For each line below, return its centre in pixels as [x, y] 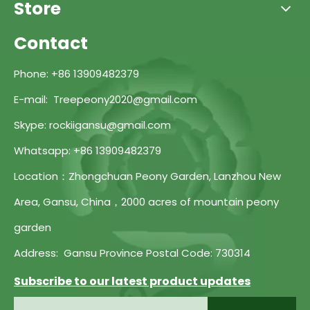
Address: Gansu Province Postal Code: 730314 [132, 253]
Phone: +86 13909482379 [76, 74]
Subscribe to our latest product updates [132, 281]
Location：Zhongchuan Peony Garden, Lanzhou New [147, 176]
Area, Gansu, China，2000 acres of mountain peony [146, 202]
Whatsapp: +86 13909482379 [88, 151]
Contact [51, 43]
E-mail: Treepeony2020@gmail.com [106, 99]
